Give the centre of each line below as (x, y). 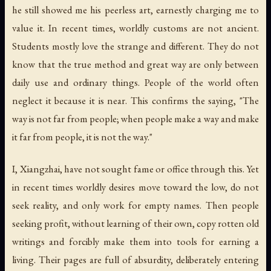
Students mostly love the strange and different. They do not (135, 46)
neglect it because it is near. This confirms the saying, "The (135, 101)
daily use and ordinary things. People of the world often (135, 83)
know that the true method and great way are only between (135, 64)
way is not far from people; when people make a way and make (135, 119)
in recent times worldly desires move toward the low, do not (135, 187)
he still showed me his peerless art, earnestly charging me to (135, 10)
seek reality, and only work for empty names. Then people (135, 205)
